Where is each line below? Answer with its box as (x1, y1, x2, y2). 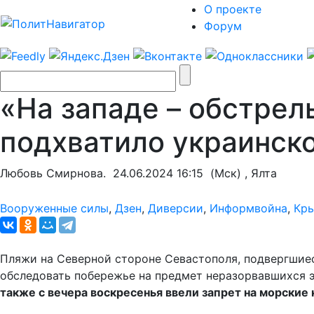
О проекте (204, 2, 261, 16)
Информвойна (210, 200, 287, 215)
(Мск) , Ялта (203, 165, 277, 180)
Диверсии (148, 200, 203, 215)
